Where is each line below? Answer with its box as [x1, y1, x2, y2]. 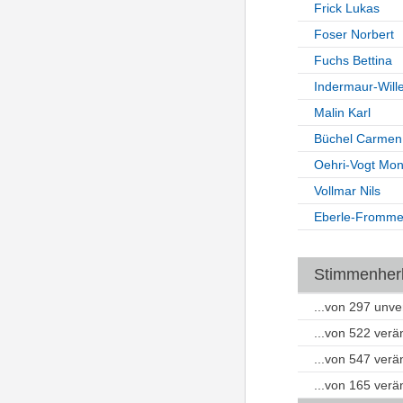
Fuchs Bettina [313, 52, 392, 67]
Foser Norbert [313, 26, 394, 41]
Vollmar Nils [313, 183, 381, 198]
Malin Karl [313, 104, 371, 120]
